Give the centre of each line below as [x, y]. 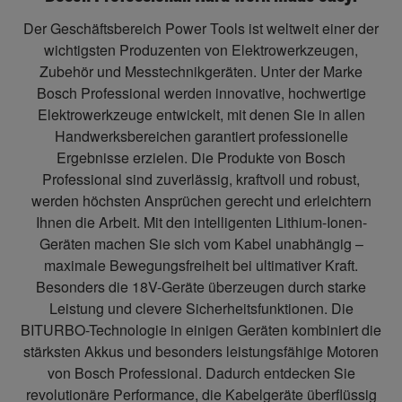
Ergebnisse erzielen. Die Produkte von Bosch [201, 158]
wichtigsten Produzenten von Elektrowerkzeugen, [201, 50]
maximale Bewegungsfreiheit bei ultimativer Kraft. [201, 266]
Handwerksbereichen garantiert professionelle [201, 136]
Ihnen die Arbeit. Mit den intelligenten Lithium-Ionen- [201, 223]
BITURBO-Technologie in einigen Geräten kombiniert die [201, 330]
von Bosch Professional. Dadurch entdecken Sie [201, 373]
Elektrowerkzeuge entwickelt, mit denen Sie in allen [201, 115]
